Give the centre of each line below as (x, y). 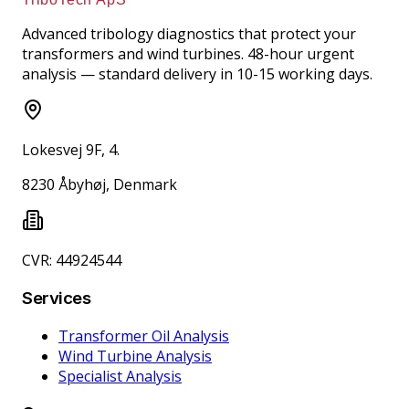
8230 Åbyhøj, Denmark (100, 185)
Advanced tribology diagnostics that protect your (189, 34)
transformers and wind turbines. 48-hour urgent (188, 54)
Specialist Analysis (120, 376)
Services (57, 298)
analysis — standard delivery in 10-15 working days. (197, 74)
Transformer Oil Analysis (144, 336)
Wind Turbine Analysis (135, 356)
